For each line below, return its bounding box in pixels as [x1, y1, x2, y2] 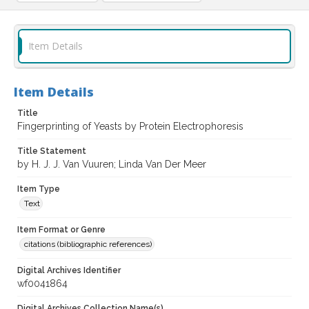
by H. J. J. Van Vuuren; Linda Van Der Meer [17, 159, 206, 170]
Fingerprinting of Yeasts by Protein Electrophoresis [17, 121, 243, 132]
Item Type [17, 184, 60, 195]
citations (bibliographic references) [24, 239, 152, 250]
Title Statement [17, 146, 86, 157]
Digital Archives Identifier [17, 266, 121, 276]
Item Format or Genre [17, 225, 106, 235]
